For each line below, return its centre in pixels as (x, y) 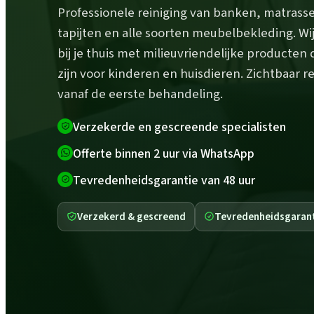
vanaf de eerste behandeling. (140, 94)
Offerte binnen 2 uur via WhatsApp (164, 153)
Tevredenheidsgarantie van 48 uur (164, 180)
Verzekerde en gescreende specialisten (179, 127)
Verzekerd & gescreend (131, 216)
